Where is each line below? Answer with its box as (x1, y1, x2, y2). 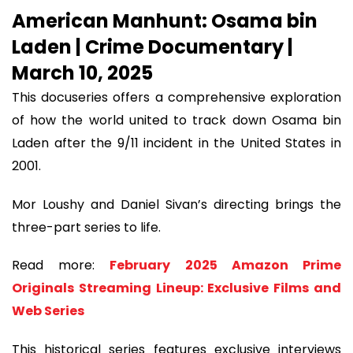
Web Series (12, 302, 84, 321)
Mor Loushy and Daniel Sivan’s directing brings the (12, 195, 341, 214)
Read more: (12, 256, 110, 275)
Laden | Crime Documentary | (12, 34, 293, 61)
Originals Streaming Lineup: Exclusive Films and (12, 279, 341, 298)
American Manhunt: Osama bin (12, 8, 318, 35)
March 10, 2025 (12, 60, 153, 87)
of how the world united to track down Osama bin (12, 111, 341, 130)
